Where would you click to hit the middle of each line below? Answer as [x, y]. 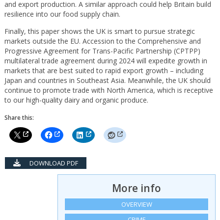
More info [137, 188]
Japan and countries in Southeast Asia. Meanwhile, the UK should [107, 80]
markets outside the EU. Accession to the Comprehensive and [102, 41]
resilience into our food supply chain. [62, 14]
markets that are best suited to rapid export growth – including [104, 70]
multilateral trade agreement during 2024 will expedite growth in [106, 61]
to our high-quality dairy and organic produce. [76, 100]
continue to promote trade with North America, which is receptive [109, 90]
